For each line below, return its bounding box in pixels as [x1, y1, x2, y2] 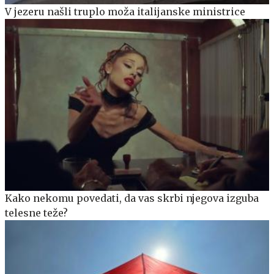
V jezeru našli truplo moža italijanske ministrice [5, 5, 245, 18]
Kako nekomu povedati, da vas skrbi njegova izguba [5, 191, 259, 204]
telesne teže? [5, 206, 68, 219]
